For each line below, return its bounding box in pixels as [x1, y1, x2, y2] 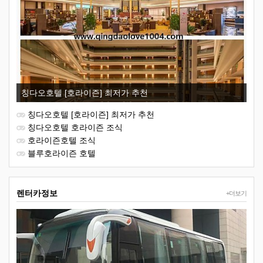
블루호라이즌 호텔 [28, 148, 96, 158]
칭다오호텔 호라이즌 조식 [28, 122, 123, 132]
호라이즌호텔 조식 [28, 135, 96, 145]
